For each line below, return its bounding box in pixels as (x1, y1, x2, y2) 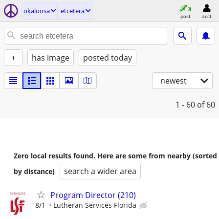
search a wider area (64, 166, 136, 176)
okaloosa (23, 6, 50, 15)
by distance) (14, 167, 55, 176)
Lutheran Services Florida (53, 200, 136, 210)
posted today (83, 52, 132, 63)
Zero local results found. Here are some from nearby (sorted (14, 151, 217, 160)
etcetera (61, 6, 85, 15)
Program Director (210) (50, 190, 136, 200)
